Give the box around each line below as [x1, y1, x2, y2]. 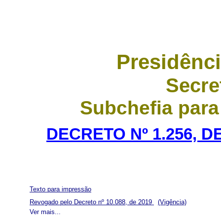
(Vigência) [158, 198, 186, 206]
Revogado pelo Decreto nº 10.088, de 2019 [34, 198, 154, 206]
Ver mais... [34, 208, 61, 216]
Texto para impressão [30, 185, 91, 193]
